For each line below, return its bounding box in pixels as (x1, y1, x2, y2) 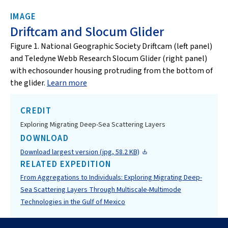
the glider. (10, 77, 47, 89)
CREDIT (20, 105, 52, 117)
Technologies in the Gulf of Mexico (20, 196, 125, 207)
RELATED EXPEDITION (20, 158, 111, 170)
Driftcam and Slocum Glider (10, 22, 164, 41)
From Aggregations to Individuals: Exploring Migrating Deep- (20, 172, 202, 183)
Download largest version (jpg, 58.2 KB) (20, 147, 139, 157)
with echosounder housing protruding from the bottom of (10, 65, 213, 76)
